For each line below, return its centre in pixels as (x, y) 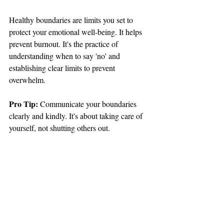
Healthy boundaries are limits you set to (72, 19)
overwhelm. (27, 79)
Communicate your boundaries (89, 103)
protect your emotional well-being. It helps (76, 31)
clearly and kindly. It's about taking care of (77, 115)
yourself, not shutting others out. (59, 127)
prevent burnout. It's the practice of (64, 43)
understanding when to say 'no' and (65, 55)
